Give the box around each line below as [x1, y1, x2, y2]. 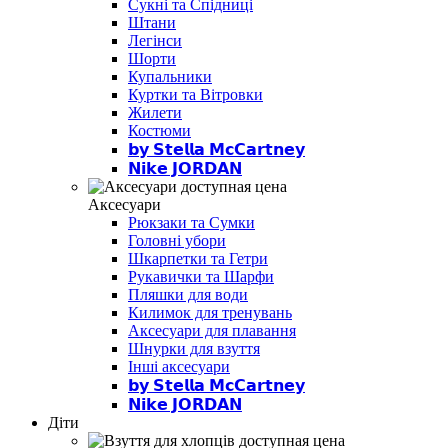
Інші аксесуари [128, 357, 230, 375]
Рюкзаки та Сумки [128, 213, 255, 231]
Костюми [128, 121, 191, 139]
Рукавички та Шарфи [128, 267, 274, 285]
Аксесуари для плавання [128, 321, 296, 339]
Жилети [128, 103, 182, 121]
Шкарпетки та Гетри [128, 249, 268, 267]
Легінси [128, 31, 182, 49]
